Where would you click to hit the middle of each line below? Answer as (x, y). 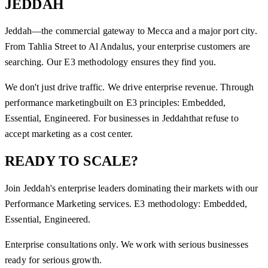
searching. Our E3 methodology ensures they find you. (111, 62)
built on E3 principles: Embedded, (160, 103)
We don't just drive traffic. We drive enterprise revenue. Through (130, 87)
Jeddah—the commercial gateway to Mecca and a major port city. (131, 31)
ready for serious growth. (54, 260)
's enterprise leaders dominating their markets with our (154, 188)
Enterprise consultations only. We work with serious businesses (127, 245)
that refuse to (214, 118)
